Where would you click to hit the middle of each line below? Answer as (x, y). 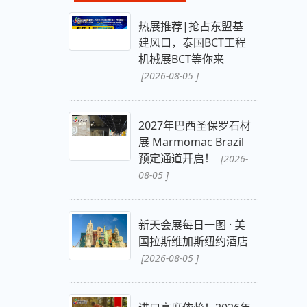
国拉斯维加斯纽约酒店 (193, 242)
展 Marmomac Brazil (191, 142)
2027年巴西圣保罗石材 (194, 126)
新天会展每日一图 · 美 (192, 225)
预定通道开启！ (178, 159)
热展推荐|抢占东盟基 (191, 26)
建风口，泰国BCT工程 (192, 43)
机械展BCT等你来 (181, 59)
